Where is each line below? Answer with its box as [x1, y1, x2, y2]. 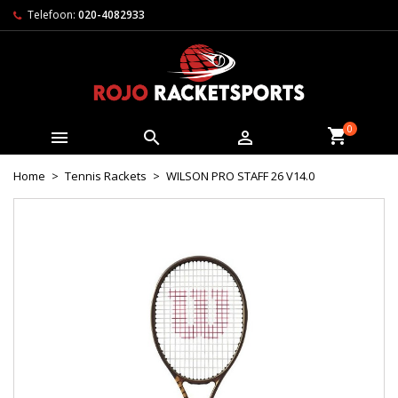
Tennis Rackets [65, 168, 147, 185]
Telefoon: [28, 7, 76, 22]
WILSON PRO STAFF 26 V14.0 [166, 168, 314, 185]
